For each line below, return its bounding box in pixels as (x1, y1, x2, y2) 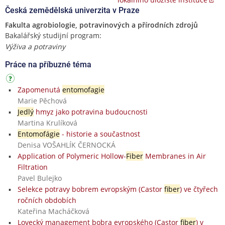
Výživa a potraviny (5, 41, 65, 51)
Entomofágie (17, 129, 60, 139)
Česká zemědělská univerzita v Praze (5, 5, 140, 15)
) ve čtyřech (179, 184, 218, 194)
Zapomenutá (17, 84, 62, 94)
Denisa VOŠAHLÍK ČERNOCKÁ (17, 140, 116, 150)
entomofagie (62, 84, 104, 94)
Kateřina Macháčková (17, 206, 89, 216)
